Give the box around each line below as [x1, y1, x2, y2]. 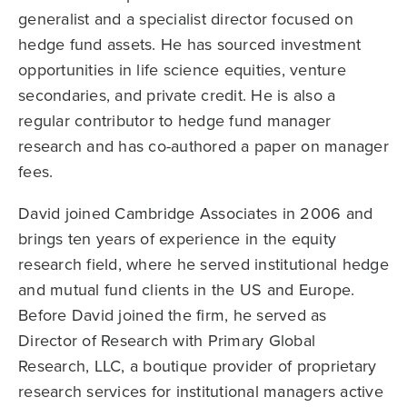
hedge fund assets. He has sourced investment [18, 33, 361, 57]
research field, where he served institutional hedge [18, 253, 389, 277]
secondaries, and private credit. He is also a [18, 84, 336, 108]
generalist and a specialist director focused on [18, 7, 353, 32]
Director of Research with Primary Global [18, 329, 315, 353]
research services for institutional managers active [18, 380, 383, 404]
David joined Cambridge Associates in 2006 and [18, 202, 373, 226]
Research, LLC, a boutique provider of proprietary [18, 354, 377, 379]
